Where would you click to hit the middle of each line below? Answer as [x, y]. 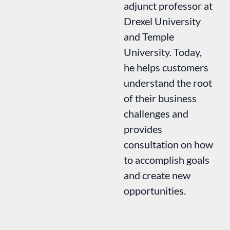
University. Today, [162, 52]
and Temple [149, 36]
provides [143, 129]
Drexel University [162, 21]
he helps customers [166, 67]
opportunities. [155, 190]
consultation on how [168, 144]
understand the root [168, 82]
